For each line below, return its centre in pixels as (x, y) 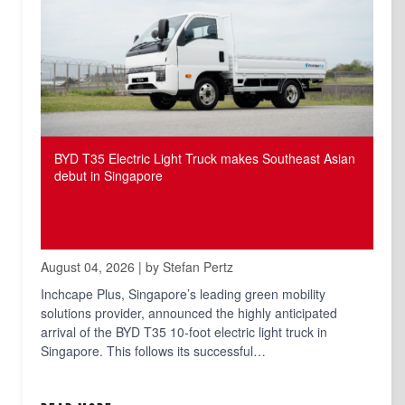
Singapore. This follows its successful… (153, 351)
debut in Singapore (108, 176)
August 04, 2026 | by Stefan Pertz (137, 267)
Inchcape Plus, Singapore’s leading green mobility (183, 294)
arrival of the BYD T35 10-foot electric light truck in (184, 332)
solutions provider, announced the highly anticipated (189, 313)
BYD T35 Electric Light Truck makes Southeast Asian (205, 159)
